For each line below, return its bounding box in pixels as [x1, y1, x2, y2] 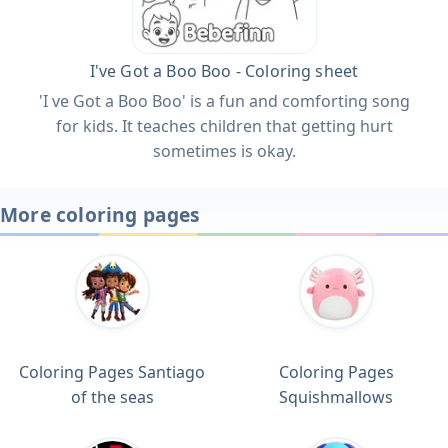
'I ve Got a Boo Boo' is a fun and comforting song [38, 89, 410, 112]
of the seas [70, 385, 154, 408]
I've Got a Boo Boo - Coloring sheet [89, 59, 359, 82]
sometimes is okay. [152, 139, 296, 162]
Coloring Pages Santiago [19, 360, 205, 383]
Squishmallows [279, 385, 393, 408]
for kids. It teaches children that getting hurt [55, 114, 393, 137]
